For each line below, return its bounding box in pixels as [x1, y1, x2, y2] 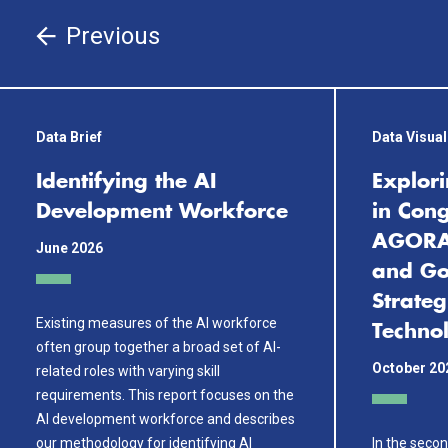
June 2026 [36, 240, 103, 256]
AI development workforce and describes [36, 410, 295, 427]
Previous [66, 22, 160, 50]
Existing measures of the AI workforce [36, 314, 277, 331]
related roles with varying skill [36, 362, 220, 379]
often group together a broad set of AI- [36, 338, 281, 355]
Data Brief [36, 129, 102, 145]
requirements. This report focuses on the [36, 386, 294, 403]
